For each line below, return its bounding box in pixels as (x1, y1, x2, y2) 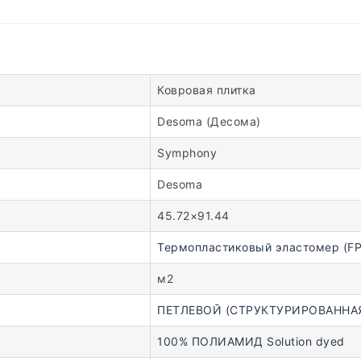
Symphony (157, 146, 217, 160)
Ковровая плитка (157, 83, 256, 97)
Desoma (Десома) (157, 114, 261, 128)
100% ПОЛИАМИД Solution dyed (157, 334, 345, 348)
